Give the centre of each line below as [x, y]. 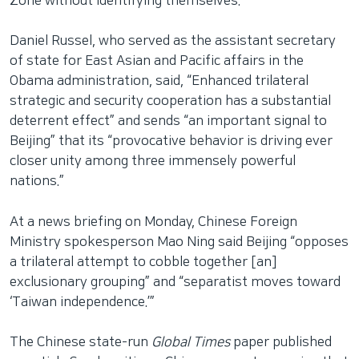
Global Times [191, 342]
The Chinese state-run [81, 342]
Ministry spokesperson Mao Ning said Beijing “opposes [179, 242]
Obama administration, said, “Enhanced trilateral [159, 81]
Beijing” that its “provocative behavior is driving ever [171, 141]
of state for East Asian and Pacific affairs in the [157, 61]
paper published [281, 342]
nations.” [37, 181]
